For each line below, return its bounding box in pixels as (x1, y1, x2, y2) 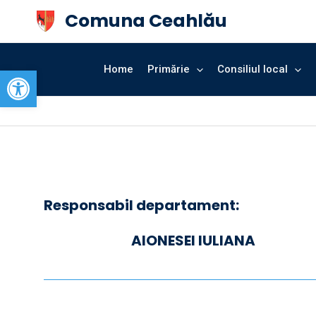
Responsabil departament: (44, 195, 239, 215)
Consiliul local (217, 63, 288, 75)
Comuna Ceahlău (65, 8, 227, 33)
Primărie (147, 63, 190, 75)
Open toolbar (6, 61, 85, 92)
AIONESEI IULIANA (128, 231, 255, 250)
